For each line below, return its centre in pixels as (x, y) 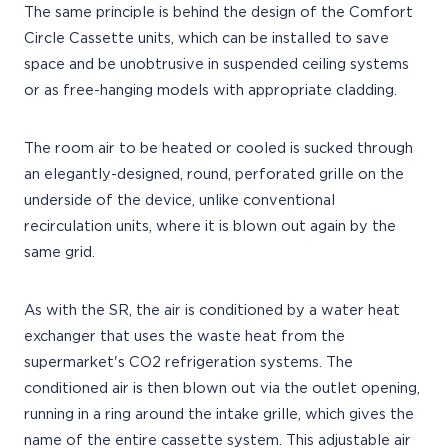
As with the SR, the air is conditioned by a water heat (212, 310)
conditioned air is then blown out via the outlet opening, (222, 388)
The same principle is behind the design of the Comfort (218, 12)
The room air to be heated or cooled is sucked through (218, 148)
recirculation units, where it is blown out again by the (210, 226)
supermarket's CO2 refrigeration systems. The (188, 362)
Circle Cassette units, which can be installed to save (206, 38)
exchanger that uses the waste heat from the (184, 336)
